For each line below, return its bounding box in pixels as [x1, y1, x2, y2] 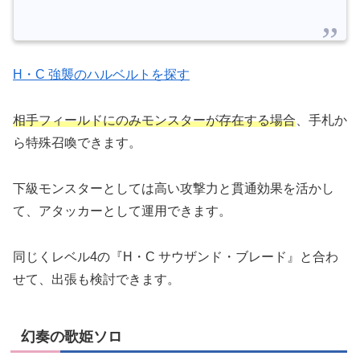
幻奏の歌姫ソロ [21, 328, 122, 345]
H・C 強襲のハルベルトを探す [13, 67, 190, 82]
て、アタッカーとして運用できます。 [13, 203, 231, 218]
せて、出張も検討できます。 [13, 272, 180, 286]
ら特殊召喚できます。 [13, 136, 141, 150]
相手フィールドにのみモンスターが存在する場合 [13, 113, 296, 128]
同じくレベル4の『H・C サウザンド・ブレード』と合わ [13, 249, 338, 264]
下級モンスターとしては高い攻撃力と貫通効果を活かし [13, 181, 334, 195]
